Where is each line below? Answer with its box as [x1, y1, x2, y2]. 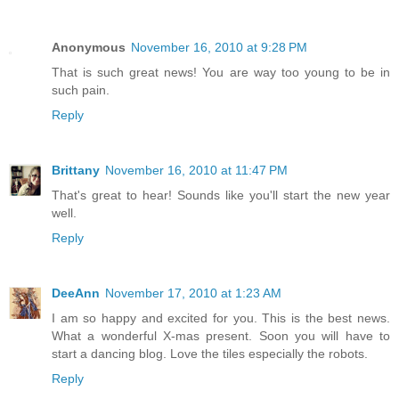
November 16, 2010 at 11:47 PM [105, 163, 288, 178]
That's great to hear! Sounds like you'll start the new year [52, 188, 390, 203]
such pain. [52, 83, 110, 98]
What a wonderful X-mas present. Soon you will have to [52, 329, 390, 344]
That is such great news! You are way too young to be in [52, 65, 390, 80]
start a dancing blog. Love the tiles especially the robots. [52, 346, 368, 362]
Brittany [52, 163, 100, 178]
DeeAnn [52, 286, 100, 301]
